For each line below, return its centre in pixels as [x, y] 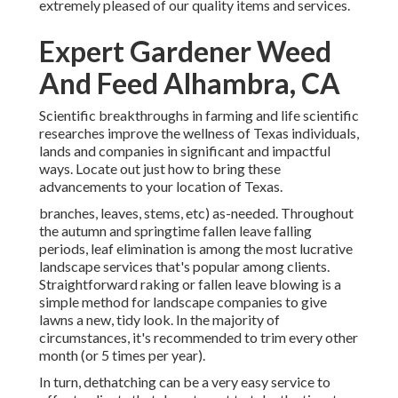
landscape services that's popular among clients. [184, 267]
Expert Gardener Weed [185, 52]
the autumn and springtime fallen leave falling [175, 231]
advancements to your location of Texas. [161, 187]
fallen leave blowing [259, 284]
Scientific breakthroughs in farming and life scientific [199, 115]
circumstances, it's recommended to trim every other [199, 338]
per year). [175, 355]
